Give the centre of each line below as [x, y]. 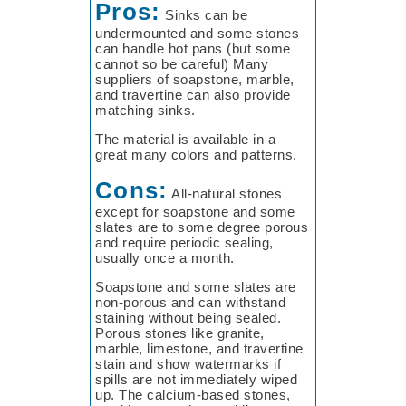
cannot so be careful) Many [182, 64]
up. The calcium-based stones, [193, 395]
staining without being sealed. [188, 318]
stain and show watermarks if [188, 364]
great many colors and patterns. [196, 155]
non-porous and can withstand [190, 302]
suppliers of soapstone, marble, [195, 79]
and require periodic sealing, [184, 242]
